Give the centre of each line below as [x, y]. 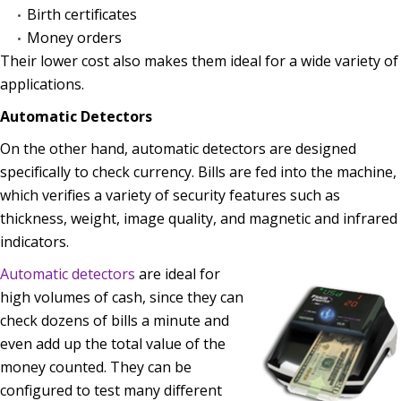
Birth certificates [82, 14]
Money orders [74, 37]
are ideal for [178, 273]
